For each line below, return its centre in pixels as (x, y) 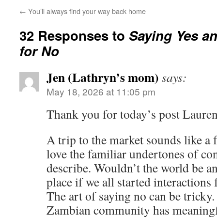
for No (39, 51)
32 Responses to (74, 35)
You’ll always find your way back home (86, 11)
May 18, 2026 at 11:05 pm (101, 92)
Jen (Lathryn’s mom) (103, 77)
